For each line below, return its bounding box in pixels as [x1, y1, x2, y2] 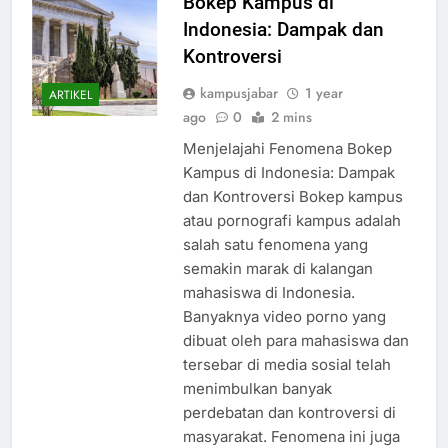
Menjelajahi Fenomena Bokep [182, 157, 392, 177]
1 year [304, 101, 343, 122]
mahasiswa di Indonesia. [182, 301, 355, 321]
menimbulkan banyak [182, 397, 332, 417]
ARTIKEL [49, 103, 92, 122]
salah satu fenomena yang [182, 253, 368, 273]
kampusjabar [199, 101, 278, 122]
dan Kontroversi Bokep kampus [182, 205, 403, 225]
